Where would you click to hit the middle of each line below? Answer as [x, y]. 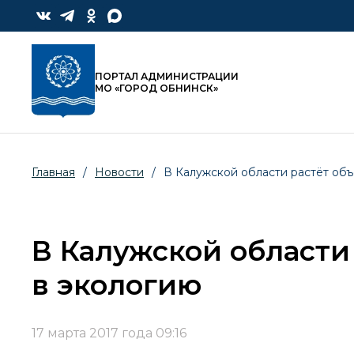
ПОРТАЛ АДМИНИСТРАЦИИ [167, 77]
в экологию [117, 285]
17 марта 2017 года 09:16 [109, 333]
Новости [119, 173]
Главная [53, 173]
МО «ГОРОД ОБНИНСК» [156, 88]
